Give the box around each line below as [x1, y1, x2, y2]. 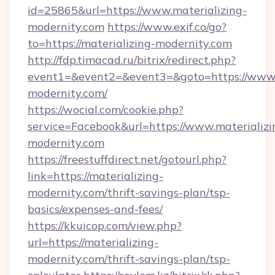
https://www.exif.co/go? [107, 20, 227, 34]
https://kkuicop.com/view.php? [28, 219, 182, 233]
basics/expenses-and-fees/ [28, 202, 163, 216]
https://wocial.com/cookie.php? [28, 103, 184, 117]
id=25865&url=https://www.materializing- [28, 3, 247, 17]
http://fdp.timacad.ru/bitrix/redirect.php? [28, 53, 236, 67]
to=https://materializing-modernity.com [28, 36, 232, 50]
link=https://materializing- [28, 169, 163, 183]
